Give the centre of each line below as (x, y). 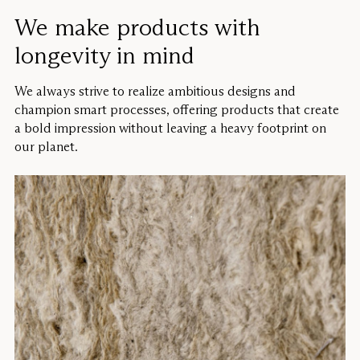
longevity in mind (104, 55)
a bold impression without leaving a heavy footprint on (170, 127)
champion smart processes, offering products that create (177, 109)
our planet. (46, 146)
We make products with (137, 27)
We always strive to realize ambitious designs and (155, 90)
